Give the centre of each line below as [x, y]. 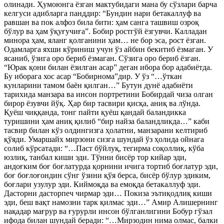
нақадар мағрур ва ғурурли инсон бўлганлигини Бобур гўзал [108, 211]
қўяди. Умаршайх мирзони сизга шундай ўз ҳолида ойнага [104, 139]
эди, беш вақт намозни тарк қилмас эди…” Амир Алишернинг [111, 202]
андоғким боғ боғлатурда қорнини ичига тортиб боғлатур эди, [111, 166]
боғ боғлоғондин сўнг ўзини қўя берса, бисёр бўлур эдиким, [107, 175]
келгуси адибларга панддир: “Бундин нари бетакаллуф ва [102, 13]
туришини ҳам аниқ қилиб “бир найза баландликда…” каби [107, 121]
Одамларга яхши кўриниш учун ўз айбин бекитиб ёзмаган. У [108, 49]
